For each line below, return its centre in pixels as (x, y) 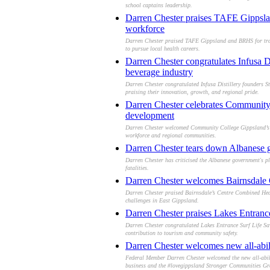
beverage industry (159, 72)
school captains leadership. (159, 7)
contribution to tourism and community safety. (182, 234)
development (150, 115)
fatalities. (137, 169)
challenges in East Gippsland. (162, 202)
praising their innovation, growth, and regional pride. (192, 93)
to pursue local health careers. (163, 50)
